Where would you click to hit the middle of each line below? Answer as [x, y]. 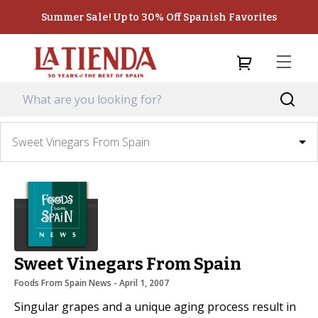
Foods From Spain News [63, 283]
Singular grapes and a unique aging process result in [155, 306]
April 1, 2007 [144, 283]
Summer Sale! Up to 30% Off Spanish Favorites [159, 17]
